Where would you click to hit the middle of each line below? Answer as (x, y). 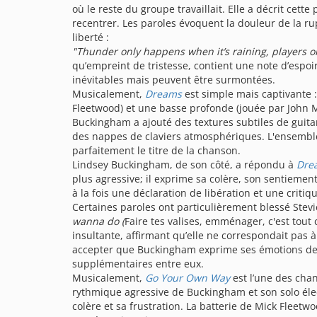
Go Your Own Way (188, 278)
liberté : (91, 37)
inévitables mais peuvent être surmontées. (177, 80)
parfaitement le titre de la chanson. (159, 150)
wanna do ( (98, 221)
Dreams (165, 94)
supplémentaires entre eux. (141, 264)
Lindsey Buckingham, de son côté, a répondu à (184, 165)
